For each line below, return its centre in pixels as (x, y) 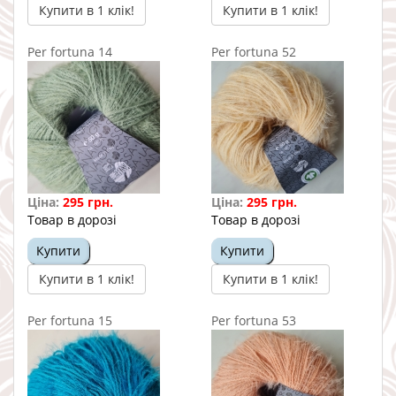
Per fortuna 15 (70, 320)
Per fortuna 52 (254, 51)
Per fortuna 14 (70, 51)
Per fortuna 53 (254, 320)
